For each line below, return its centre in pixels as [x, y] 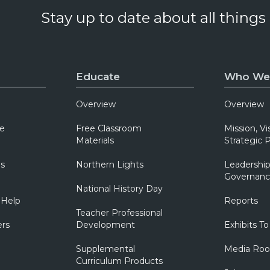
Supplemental [105, 249]
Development [105, 225]
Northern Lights [109, 165]
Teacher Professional [119, 213]
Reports [241, 201]
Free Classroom [108, 128]
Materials [95, 140]
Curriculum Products [119, 261]
